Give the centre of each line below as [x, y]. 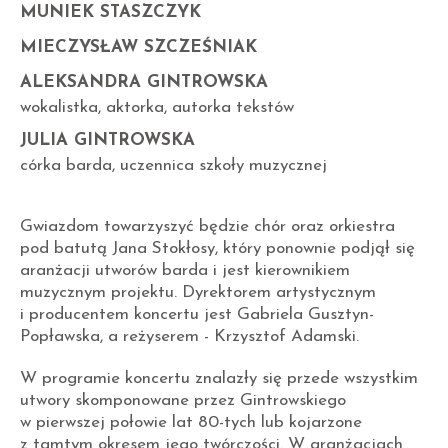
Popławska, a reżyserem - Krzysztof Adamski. [189, 336]
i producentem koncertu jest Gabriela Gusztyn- [197, 314]
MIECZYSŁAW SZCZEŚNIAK [138, 47]
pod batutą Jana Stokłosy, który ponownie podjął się [217, 248]
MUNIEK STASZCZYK [110, 12]
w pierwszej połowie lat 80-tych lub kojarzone [191, 422]
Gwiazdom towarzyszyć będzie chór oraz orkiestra [207, 226]
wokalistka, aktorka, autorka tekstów [157, 107]
